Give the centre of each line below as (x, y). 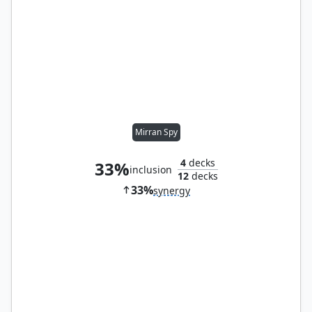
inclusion (150, 170)
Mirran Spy (156, 132)
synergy (172, 191)
